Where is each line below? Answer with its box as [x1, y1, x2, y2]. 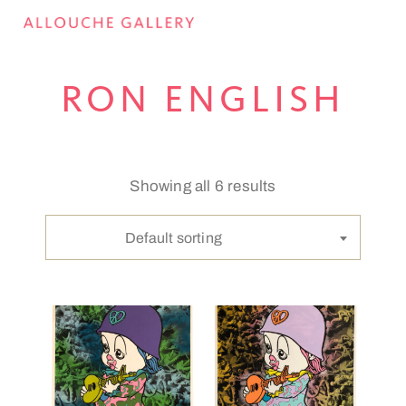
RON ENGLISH [60, 82, 346, 121]
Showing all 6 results [130, 178, 276, 195]
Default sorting [125, 230, 222, 246]
